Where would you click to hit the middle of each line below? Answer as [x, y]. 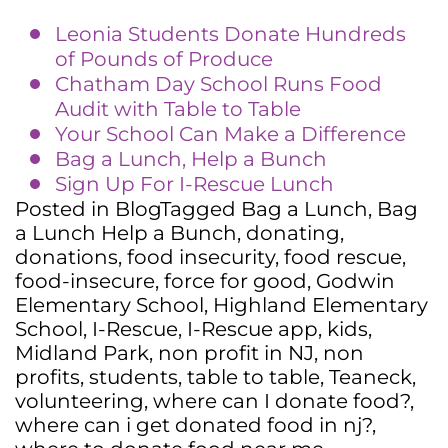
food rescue [343, 256]
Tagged [200, 208]
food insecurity [201, 256]
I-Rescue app [252, 328]
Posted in [65, 208]
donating [293, 232]
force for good [235, 280]
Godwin [355, 280]
